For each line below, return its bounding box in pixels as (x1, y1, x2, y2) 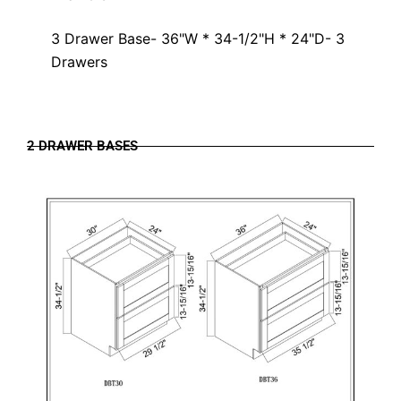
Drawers (51, 53, 107, 72)
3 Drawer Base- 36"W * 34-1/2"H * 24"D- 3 (51, 30, 345, 48)
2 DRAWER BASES (27, 138, 138, 155)
